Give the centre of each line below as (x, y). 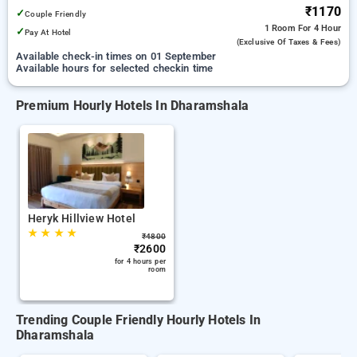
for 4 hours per (140, 261)
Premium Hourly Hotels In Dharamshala (133, 106)
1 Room (281, 28)
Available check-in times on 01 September (116, 56)
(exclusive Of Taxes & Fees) (288, 42)
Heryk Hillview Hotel (82, 219)
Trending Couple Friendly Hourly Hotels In (139, 320)
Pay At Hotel (48, 32)
